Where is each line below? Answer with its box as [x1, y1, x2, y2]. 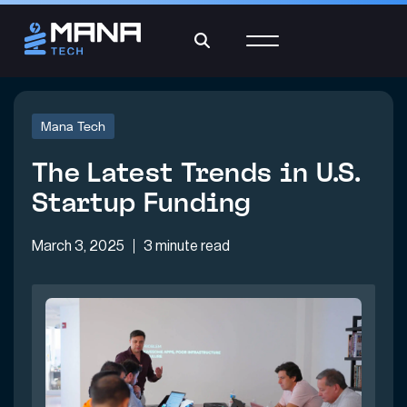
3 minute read [144, 239, 230, 253]
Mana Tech [41, 119, 105, 134]
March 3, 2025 [32, 239, 127, 253]
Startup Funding [32, 185, 252, 218]
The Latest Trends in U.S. [32, 155, 360, 188]
